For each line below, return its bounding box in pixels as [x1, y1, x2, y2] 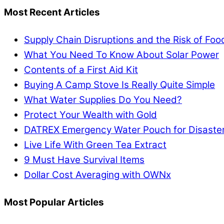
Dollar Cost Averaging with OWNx [24, 169, 171, 181]
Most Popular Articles [4, 196, 104, 208]
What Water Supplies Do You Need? [24, 94, 182, 106]
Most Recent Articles [4, 6, 100, 18]
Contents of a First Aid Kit [24, 64, 138, 76]
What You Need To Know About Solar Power [24, 49, 219, 61]
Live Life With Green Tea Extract [24, 139, 166, 151]
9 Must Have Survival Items [24, 154, 144, 166]
